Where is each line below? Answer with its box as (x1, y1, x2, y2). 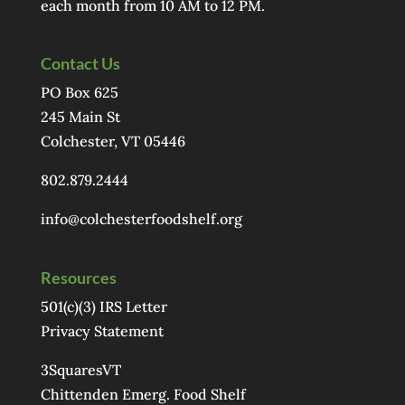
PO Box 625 (40, 83, 118, 102)
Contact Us (40, 53, 120, 74)
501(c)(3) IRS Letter (40, 297, 167, 316)
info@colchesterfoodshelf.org (40, 210, 242, 229)
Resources (40, 267, 117, 287)
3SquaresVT (40, 360, 121, 379)
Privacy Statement (40, 321, 164, 340)
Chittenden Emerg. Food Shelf (40, 384, 246, 403)
